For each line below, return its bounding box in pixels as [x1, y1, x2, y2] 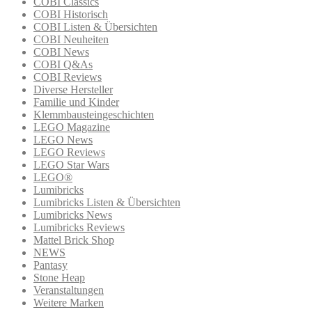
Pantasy [33, 258, 68, 271]
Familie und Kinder [33, 95, 119, 108]
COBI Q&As [33, 58, 93, 70]
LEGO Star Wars [33, 158, 109, 171]
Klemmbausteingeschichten [33, 108, 154, 120]
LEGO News [33, 133, 93, 146]
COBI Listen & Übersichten [33, 20, 157, 33]
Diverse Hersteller [33, 83, 113, 95]
